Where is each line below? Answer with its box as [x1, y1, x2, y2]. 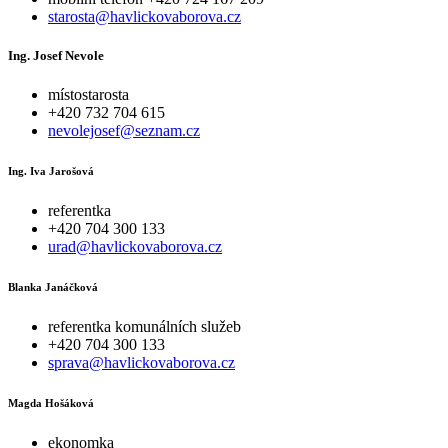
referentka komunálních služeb [48, 318, 241, 336]
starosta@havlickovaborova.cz [48, 7, 241, 25]
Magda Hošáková [8, 397, 94, 410]
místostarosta [48, 86, 129, 104]
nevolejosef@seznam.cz [48, 122, 200, 140]
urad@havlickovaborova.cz [48, 238, 222, 256]
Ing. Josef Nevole [8, 48, 104, 64]
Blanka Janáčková [8, 281, 101, 294]
